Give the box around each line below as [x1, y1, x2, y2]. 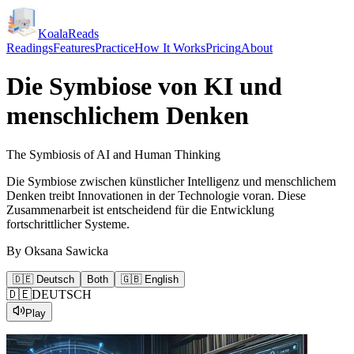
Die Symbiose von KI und [6, 72, 282, 101]
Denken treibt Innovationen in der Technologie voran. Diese [6, 188, 306, 202]
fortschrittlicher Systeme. [6, 217, 130, 231]
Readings [6, 41, 53, 55]
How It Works [134, 41, 205, 55]
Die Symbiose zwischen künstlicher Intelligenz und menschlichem [6, 174, 336, 188]
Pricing [205, 41, 241, 55]
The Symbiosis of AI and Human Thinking [6, 147, 220, 161]
